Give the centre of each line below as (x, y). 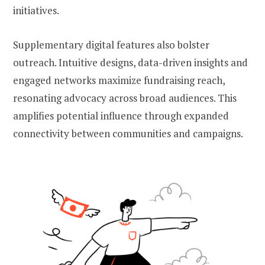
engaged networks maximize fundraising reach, (119, 80)
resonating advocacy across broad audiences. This (125, 98)
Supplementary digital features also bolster (111, 45)
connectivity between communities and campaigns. (128, 134)
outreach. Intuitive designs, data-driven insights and (130, 63)
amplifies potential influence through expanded (121, 116)
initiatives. (36, 11)
